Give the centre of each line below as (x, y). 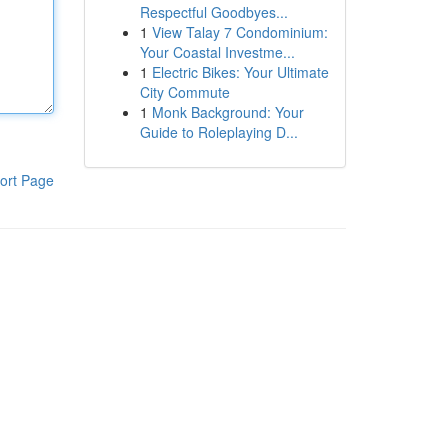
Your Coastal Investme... (217, 52)
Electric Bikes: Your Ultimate (240, 72)
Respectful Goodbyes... (213, 12)
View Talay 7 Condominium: (239, 32)
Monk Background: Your (227, 112)
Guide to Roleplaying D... (218, 132)
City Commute (184, 92)
